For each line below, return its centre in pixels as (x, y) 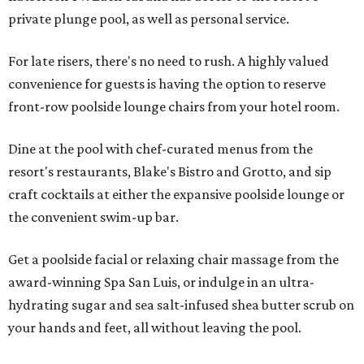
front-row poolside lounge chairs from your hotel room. (174, 107)
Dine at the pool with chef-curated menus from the (160, 149)
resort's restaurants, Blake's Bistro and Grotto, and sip (170, 172)
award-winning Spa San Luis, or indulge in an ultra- (161, 282)
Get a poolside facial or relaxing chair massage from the (173, 260)
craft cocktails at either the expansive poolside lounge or (176, 195)
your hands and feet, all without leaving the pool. (155, 328)
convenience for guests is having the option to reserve (167, 84)
